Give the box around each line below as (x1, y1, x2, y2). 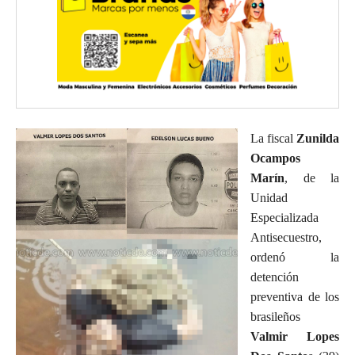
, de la (284, 170, 339, 185)
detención (250, 269, 299, 284)
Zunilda (293, 131, 339, 145)
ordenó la (250, 250, 339, 264)
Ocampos (250, 151, 300, 165)
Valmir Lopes (250, 329, 339, 343)
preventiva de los (250, 289, 339, 303)
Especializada (250, 210, 319, 224)
